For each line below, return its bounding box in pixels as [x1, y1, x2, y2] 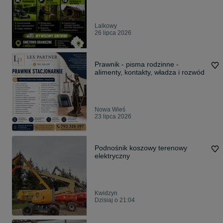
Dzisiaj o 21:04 [95, 197, 135, 204]
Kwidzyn [95, 190, 117, 197]
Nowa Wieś [95, 106, 125, 113]
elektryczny [95, 152, 130, 160]
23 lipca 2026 [95, 113, 131, 120]
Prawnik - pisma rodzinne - [95, 60, 126, 68]
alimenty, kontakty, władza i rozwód [95, 68, 205, 76]
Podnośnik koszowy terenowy [95, 144, 187, 152]
